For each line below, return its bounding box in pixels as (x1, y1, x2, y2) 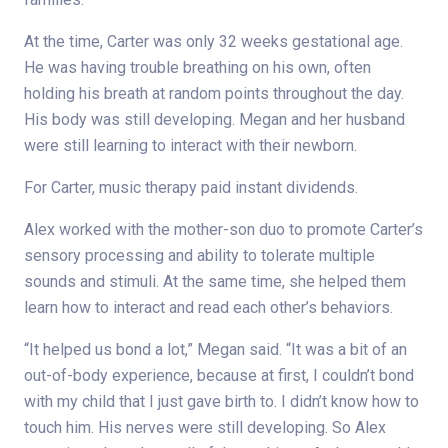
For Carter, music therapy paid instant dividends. (24, 178, 358, 198)
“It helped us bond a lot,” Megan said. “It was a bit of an (24, 340, 407, 360)
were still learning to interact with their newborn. (24, 136, 357, 156)
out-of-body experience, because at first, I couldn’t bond (24, 366, 414, 386)
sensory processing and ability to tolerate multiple (24, 246, 375, 266)
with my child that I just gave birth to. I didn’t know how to (24, 392, 419, 412)
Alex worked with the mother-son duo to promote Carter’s (24, 220, 423, 240)
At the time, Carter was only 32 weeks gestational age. (24, 32, 403, 52)
